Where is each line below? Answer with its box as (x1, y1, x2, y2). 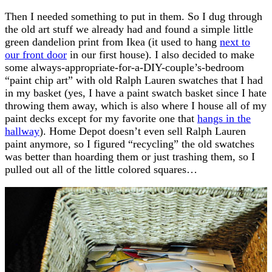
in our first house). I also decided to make (67, 48, 254, 61)
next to (220, 35, 250, 48)
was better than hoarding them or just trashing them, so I (5, 150, 255, 163)
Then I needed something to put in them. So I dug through (5, 10, 262, 22)
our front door (5, 48, 67, 61)
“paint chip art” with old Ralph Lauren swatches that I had (5, 73, 263, 86)
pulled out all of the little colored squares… (5, 163, 197, 175)
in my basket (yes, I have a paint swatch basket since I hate (5, 86, 267, 99)
